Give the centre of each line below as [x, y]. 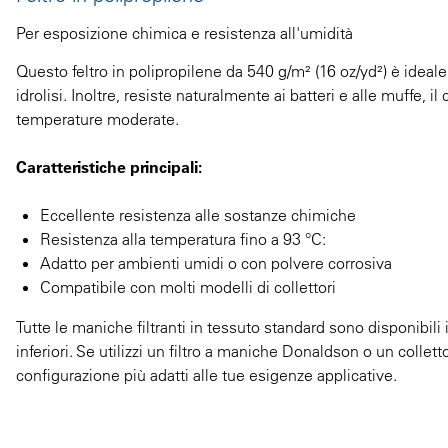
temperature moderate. [97, 118]
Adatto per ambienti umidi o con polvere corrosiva [216, 262]
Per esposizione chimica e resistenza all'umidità [184, 32]
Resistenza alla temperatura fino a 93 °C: [183, 238]
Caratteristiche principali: [109, 166]
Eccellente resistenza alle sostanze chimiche [198, 214]
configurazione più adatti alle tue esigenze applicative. [206, 374]
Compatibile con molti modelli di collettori [188, 286]
